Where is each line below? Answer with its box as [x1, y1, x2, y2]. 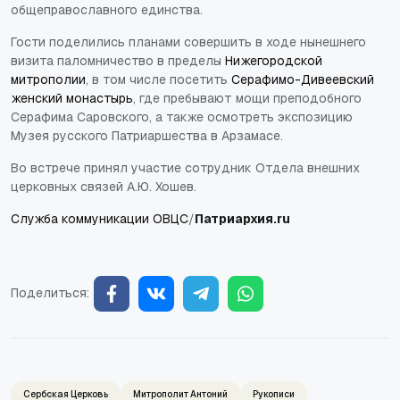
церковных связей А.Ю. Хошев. [11, 178, 196, 195]
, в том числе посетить [86, 71, 231, 87]
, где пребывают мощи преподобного [133, 89, 362, 106]
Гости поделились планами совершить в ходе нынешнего [11, 33, 366, 50]
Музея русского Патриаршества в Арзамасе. [11, 127, 283, 144]
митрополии [11, 71, 86, 87]
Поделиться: [11, 285, 89, 302]
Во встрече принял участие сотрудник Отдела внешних [11, 159, 360, 176]
